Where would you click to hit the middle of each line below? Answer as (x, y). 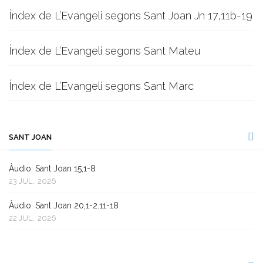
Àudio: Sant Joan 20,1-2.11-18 (64, 205)
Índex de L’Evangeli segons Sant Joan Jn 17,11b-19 (131, 16)
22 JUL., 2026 (33, 218)
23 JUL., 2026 (33, 181)
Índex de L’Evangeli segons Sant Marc (101, 86)
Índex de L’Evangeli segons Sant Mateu (104, 51)
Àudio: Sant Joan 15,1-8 (52, 168)
